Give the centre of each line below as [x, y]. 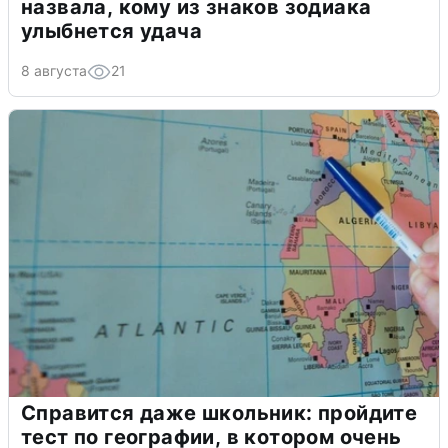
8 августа [54, 70]
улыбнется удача [111, 30]
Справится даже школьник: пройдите [219, 412]
